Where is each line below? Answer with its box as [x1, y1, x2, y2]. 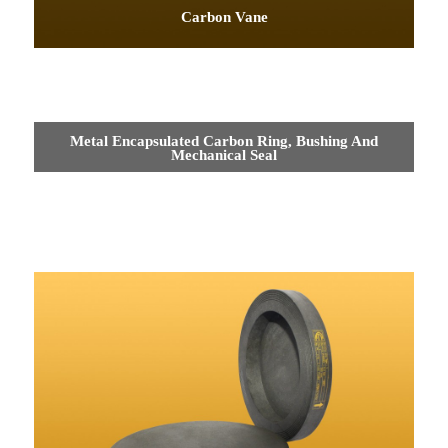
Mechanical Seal [171, 146, 277, 163]
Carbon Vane [180, 8, 268, 25]
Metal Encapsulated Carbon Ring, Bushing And [70, 132, 378, 149]
